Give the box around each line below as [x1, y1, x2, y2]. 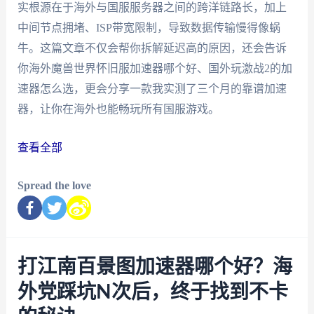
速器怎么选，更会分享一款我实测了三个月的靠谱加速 [17, 83, 287, 95]
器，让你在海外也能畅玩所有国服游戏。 [17, 103, 219, 116]
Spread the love [17, 179, 91, 192]
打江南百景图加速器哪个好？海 [17, 257, 292, 278]
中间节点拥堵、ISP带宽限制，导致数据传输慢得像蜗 [17, 22, 280, 34]
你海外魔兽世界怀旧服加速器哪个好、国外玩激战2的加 [17, 62, 292, 75]
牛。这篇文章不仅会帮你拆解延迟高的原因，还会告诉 [17, 42, 287, 55]
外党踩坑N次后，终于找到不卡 [17, 282, 288, 303]
